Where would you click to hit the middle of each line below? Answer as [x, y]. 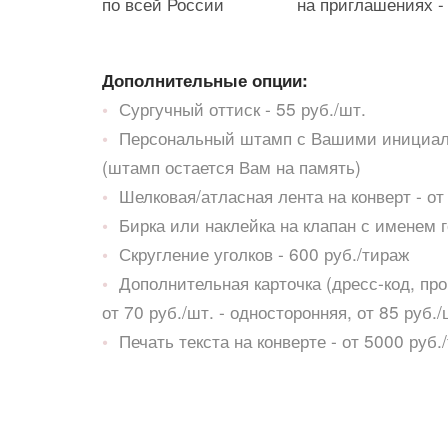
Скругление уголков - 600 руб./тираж [264, 253]
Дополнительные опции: [205, 79]
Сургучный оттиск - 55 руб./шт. [242, 108]
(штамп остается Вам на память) [231, 166]
